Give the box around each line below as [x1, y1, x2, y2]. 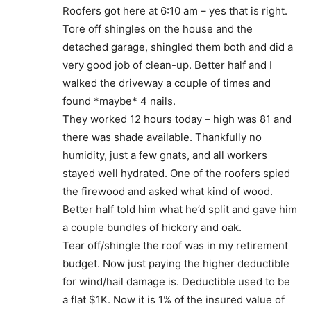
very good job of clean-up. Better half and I [62, 58, 272, 72]
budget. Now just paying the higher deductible [62, 257, 289, 271]
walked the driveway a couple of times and [62, 76, 271, 90]
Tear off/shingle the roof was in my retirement [62, 239, 288, 253]
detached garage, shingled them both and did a [62, 40, 293, 54]
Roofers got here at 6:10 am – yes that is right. [62, 4, 287, 18]
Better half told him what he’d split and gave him [62, 203, 297, 217]
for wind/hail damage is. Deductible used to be [62, 275, 290, 289]
